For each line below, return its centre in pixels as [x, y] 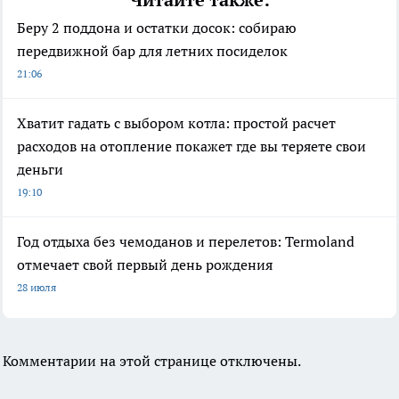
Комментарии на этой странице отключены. [152, 361]
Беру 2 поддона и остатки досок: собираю [157, 28]
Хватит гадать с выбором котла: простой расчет [176, 123]
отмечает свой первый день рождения [145, 265]
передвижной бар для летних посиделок [152, 51]
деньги [40, 170]
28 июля [37, 288]
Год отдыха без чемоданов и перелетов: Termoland [186, 242]
